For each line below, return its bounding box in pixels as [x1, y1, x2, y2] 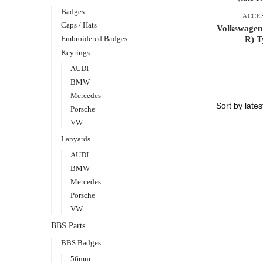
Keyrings [60, 48, 90, 57]
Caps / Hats [60, 21, 97, 30]
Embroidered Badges [60, 34, 127, 43]
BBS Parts [51, 221, 85, 231]
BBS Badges [60, 238, 101, 247]
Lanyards [60, 134, 90, 143]
